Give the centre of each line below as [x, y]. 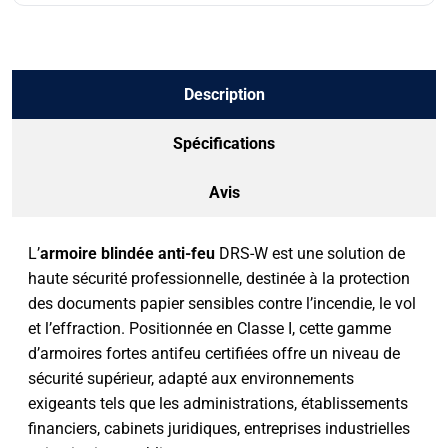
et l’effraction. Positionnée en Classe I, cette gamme [209, 328]
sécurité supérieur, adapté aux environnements [191, 378]
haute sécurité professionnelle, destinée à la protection [219, 278]
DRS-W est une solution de [310, 253]
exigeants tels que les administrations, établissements [218, 403]
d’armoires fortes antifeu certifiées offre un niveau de [214, 353]
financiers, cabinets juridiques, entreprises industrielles [219, 428]
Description [224, 94]
